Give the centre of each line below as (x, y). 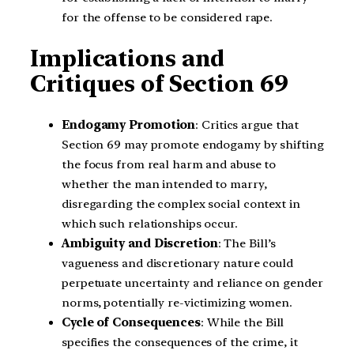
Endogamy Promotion (129, 124)
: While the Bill (242, 322)
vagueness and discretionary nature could (177, 263)
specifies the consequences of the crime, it (180, 342)
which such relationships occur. (150, 223)
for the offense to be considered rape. (168, 17)
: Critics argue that (247, 124)
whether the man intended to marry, (164, 184)
